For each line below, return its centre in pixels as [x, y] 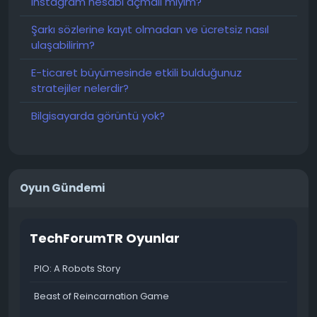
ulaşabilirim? [63, 45]
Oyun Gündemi [62, 188]
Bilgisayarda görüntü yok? [98, 116]
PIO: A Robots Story [77, 269]
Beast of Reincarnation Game [102, 296]
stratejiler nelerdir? [80, 88]
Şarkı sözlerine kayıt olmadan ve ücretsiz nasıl [150, 29]
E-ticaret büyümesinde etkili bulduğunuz [137, 73]
